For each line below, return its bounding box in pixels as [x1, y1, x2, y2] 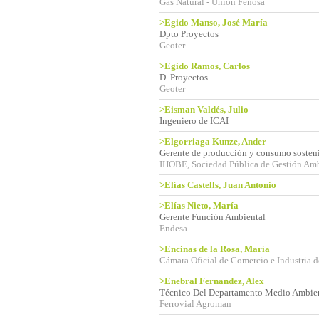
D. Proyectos [159, 72, 208, 83]
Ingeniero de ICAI [159, 115, 229, 126]
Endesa [159, 223, 187, 234]
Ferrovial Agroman [159, 298, 231, 309]
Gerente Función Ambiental [159, 211, 266, 222]
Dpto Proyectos [159, 28, 219, 39]
